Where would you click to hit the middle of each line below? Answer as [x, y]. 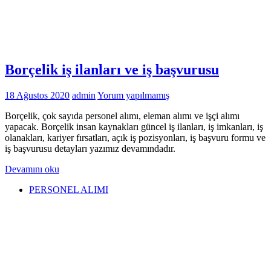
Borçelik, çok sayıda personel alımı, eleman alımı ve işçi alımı [122, 116]
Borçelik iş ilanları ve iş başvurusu [112, 70]
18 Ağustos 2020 [37, 96]
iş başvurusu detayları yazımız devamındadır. [90, 149]
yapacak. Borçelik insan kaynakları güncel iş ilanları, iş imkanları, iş [134, 127]
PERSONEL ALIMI [69, 190]
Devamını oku [32, 169]
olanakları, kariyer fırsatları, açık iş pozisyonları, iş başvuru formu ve [135, 138]
